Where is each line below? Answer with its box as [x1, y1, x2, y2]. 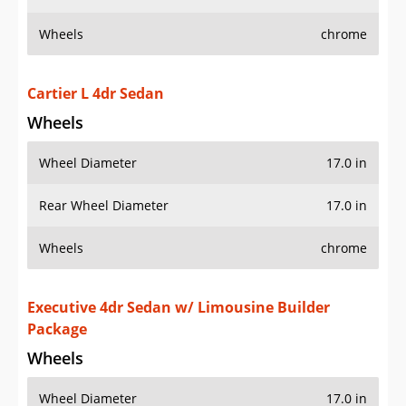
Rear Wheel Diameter [39, 197, 169, 215]
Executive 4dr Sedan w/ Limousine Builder [27, 297, 330, 318]
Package [27, 319, 87, 340]
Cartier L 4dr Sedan [27, 83, 164, 104]
